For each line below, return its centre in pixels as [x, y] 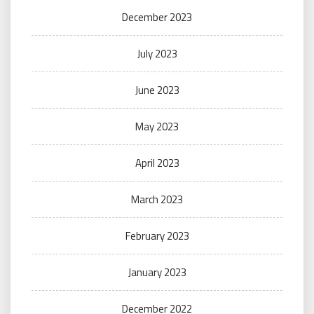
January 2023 [157, 272]
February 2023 [157, 235]
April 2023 [157, 163]
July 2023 [157, 53]
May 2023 [157, 126]
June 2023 [157, 90]
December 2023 [157, 17]
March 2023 [157, 199]
